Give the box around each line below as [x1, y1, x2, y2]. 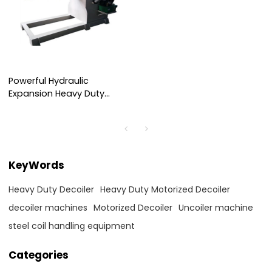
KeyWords [8, 157, 65, 172]
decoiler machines [8, 201, 88, 214]
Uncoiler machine [178, 201, 254, 214]
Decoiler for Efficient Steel [8, 100, 121, 113]
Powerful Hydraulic [8, 75, 89, 87]
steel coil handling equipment [8, 219, 135, 232]
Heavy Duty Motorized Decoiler [100, 183, 231, 195]
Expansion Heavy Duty [8, 87, 105, 100]
